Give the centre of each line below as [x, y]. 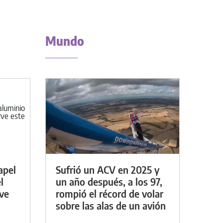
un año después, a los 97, [109, 181]
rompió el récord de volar [110, 193]
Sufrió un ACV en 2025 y [108, 169]
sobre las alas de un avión [111, 205]
